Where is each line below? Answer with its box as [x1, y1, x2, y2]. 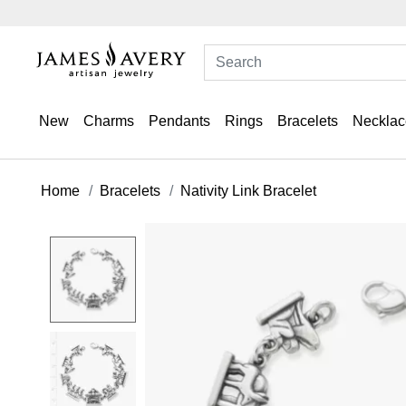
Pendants [149, 113, 210, 129]
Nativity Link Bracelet [180, 182, 316, 198]
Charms [83, 113, 134, 129]
